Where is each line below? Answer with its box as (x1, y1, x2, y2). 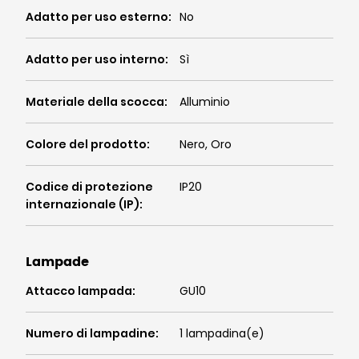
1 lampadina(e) (179, 325, 264, 341)
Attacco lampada (26, 283, 132, 299)
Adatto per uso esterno (26, 9, 168, 25)
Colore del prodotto (26, 136, 147, 152)
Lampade (26, 252, 89, 272)
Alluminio (179, 94, 230, 110)
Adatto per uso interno (26, 51, 165, 67)
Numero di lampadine (26, 325, 155, 341)
